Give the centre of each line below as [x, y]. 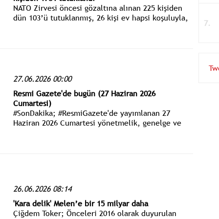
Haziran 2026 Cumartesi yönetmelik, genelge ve [97, 122]
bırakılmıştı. [34, 37]
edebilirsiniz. [36, 142]
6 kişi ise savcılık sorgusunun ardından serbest [93, 27]
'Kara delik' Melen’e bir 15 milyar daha [80, 204]
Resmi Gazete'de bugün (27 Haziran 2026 [84, 93]
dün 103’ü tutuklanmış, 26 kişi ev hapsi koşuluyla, [100, 17]
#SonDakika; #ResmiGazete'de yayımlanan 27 [91, 113]
